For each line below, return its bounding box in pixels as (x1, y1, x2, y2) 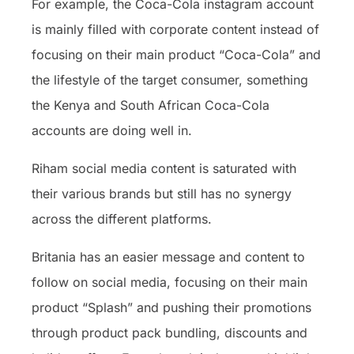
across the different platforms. (32, 210, 212, 227)
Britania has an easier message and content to (32, 248, 305, 265)
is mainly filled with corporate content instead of (32, 21, 319, 37)
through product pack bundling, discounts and (32, 324, 307, 341)
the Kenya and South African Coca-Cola (32, 96, 269, 113)
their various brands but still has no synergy (32, 185, 292, 201)
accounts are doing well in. (32, 122, 196, 138)
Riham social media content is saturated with (32, 160, 296, 176)
